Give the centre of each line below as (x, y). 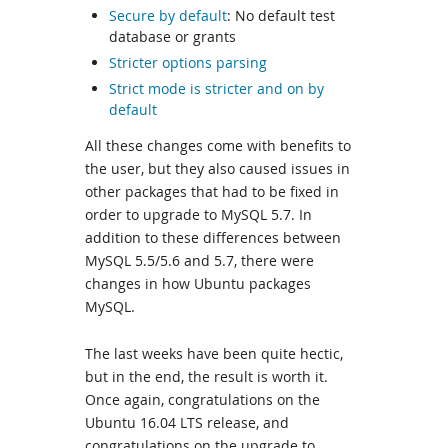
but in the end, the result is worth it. (206, 377)
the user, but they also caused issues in (217, 169)
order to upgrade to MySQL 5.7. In (198, 215)
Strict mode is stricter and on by (216, 89)
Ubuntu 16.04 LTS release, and (187, 423)
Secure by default (168, 16)
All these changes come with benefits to (218, 146)
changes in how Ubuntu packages (198, 284)
